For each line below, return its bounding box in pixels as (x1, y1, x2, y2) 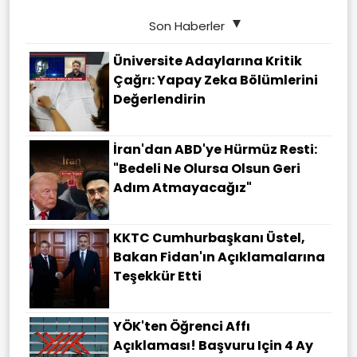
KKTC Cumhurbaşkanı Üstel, (113, 229, 305, 248)
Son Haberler (148, 18, 225, 35)
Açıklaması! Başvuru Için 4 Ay (113, 336, 313, 355)
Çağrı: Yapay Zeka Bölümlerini (113, 71, 318, 90)
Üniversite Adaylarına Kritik (113, 52, 302, 71)
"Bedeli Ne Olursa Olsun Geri (113, 159, 300, 178)
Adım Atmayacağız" (113, 178, 252, 198)
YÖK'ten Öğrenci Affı (113, 317, 250, 336)
